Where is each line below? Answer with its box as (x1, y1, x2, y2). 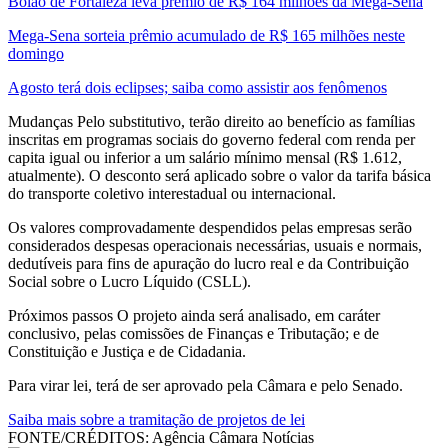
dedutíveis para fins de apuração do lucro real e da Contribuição (8, 255, 409, 273)
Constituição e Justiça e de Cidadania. (8, 343, 246, 361)
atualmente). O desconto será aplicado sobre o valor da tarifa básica (8, 167, 431, 185)
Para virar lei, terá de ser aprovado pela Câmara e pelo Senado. (8, 377, 403, 395)
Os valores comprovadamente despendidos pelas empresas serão (8, 219, 412, 237)
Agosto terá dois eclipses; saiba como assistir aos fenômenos (8, 79, 387, 97)
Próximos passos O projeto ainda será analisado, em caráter (8, 307, 380, 325)
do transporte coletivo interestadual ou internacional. (8, 185, 336, 203)
